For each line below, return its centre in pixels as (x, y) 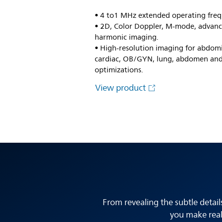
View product (121, 88)
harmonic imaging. (127, 37)
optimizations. (119, 70)
